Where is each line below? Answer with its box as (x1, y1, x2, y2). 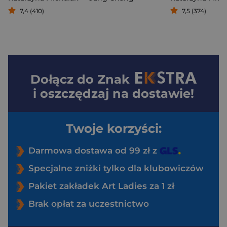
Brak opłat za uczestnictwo (28, 198, 149, 209)
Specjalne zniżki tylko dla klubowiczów (28, 163, 204, 173)
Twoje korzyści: (65, 121, 162, 136)
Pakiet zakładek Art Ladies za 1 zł (28, 180, 174, 191)
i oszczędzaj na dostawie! (33, 86, 194, 101)
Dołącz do (30, 71, 98, 87)
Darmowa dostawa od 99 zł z (28, 145, 160, 156)
